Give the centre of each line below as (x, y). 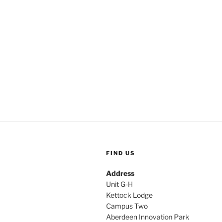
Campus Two (127, 206)
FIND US (121, 153)
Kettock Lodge (129, 195)
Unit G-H (119, 184)
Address (120, 173)
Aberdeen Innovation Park (148, 217)
